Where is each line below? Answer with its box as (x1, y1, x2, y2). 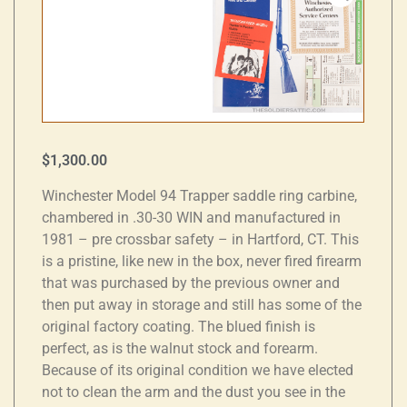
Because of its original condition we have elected (42, 361, 353, 379)
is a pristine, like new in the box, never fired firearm (42, 252, 362, 270)
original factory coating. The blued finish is (42, 317, 315, 335)
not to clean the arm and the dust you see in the (42, 382, 345, 401)
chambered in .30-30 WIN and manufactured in (42, 208, 341, 226)
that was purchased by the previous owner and (42, 273, 340, 292)
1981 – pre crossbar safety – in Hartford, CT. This (42, 230, 359, 248)
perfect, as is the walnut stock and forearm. (42, 339, 318, 357)
